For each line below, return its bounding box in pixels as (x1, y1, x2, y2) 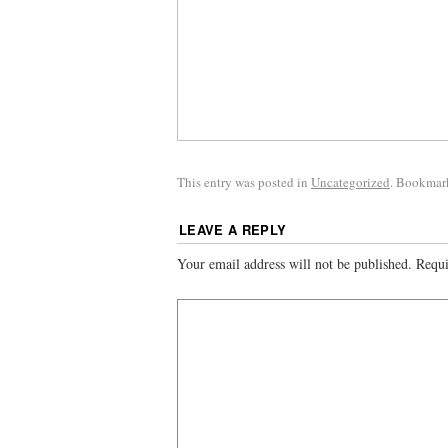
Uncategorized (311, 173, 390, 192)
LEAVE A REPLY (179, 219, 287, 239)
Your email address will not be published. (177, 253, 412, 273)
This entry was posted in (177, 173, 311, 192)
